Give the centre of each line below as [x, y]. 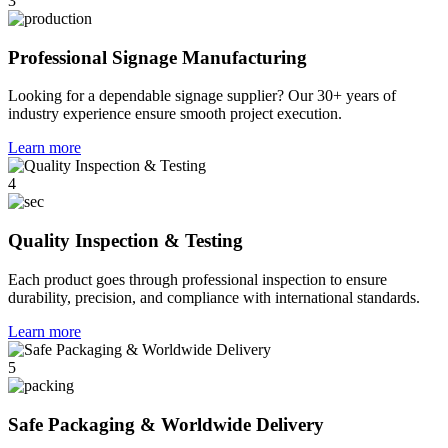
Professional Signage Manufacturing [157, 57]
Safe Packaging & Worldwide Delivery [166, 424]
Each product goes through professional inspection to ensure [197, 279]
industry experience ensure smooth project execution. [175, 114]
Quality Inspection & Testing [125, 241]
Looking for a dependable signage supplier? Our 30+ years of [202, 96]
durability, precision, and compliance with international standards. [214, 297]
